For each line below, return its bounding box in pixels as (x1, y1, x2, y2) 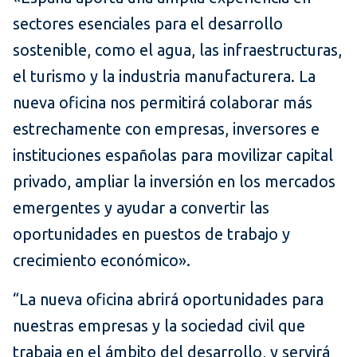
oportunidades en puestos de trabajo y (13, 225, 290, 244)
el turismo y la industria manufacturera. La (13, 67, 316, 86)
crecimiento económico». (13, 251, 190, 270)
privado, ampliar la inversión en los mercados (13, 172, 335, 191)
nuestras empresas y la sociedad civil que (13, 316, 305, 335)
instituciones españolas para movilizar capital (13, 146, 333, 165)
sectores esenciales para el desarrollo (13, 14, 283, 33)
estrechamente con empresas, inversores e (13, 120, 320, 139)
